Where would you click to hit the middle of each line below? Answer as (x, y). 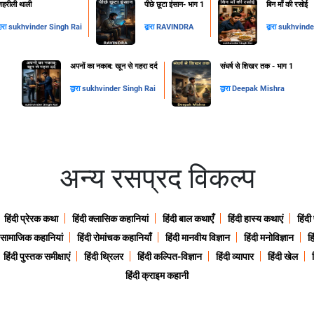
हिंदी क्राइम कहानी (157, 276)
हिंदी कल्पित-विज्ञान (169, 257)
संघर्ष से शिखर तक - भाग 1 (256, 67)
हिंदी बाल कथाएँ (188, 219)
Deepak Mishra (258, 89)
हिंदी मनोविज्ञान (268, 238)
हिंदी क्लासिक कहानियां (110, 219)
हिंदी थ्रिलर (103, 257)
